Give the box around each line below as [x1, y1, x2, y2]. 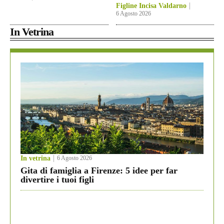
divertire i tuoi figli [20, 174, 94, 185]
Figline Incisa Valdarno [115, 2, 186, 10]
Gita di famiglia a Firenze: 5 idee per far [20, 165, 177, 176]
